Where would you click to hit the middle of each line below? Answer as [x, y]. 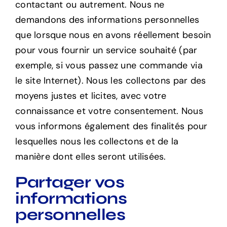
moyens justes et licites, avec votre [91, 96]
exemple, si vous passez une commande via [109, 66]
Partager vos [70, 182]
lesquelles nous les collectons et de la [97, 142]
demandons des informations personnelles [107, 20]
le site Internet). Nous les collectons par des [110, 81]
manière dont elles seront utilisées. [90, 157]
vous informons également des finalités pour [111, 126]
